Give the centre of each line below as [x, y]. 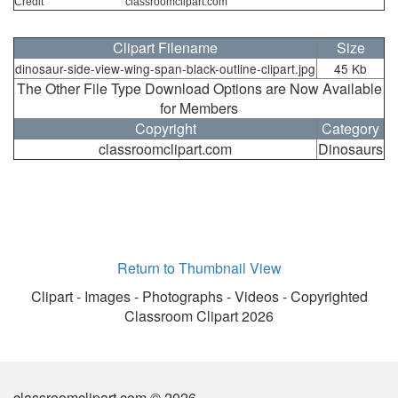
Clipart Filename [165, 48]
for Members [199, 108]
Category [350, 129]
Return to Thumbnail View [199, 268]
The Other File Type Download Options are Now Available [199, 89]
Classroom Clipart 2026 [199, 316]
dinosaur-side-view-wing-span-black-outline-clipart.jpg [165, 69]
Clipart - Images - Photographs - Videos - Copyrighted [199, 297]
